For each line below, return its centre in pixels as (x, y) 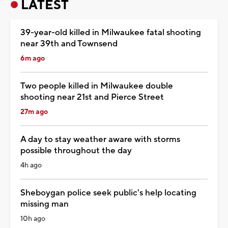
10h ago (33, 219)
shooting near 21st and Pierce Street (92, 97)
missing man (45, 204)
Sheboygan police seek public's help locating (108, 193)
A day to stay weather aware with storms (100, 139)
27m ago (34, 112)
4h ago (31, 165)
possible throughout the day (76, 150)
